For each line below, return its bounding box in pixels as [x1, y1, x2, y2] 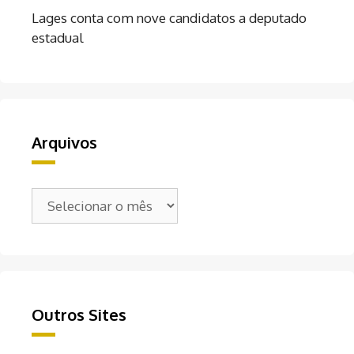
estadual [32, 29, 84, 47]
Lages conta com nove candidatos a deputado [32, 9, 307, 27]
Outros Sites [32, 304, 126, 326]
